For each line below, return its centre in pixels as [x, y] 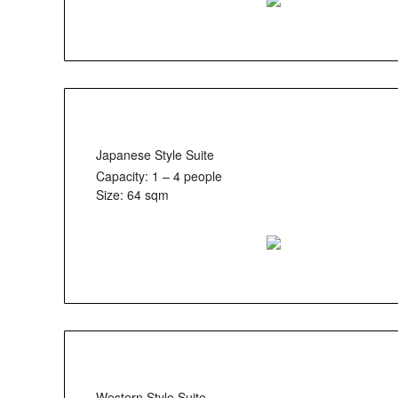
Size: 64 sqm [132, 194]
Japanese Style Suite [155, 154]
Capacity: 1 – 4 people [159, 175]
